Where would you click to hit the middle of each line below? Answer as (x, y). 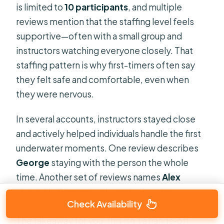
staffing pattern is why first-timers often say (106, 65)
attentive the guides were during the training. (107, 206)
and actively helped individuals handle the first (109, 133)
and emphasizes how (135, 191)
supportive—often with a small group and (99, 36)
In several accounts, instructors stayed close (106, 119)
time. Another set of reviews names (89, 177)
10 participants (96, 7)
